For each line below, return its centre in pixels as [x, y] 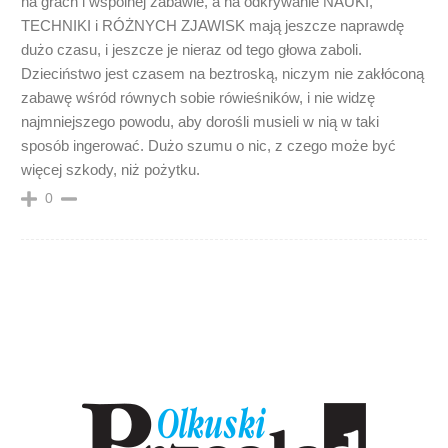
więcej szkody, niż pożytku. [110, 169]
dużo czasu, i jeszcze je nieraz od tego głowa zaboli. [191, 49]
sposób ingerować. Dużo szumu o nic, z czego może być [208, 145]
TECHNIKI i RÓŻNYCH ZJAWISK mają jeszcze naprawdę [212, 25]
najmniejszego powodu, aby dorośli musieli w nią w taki [200, 121]
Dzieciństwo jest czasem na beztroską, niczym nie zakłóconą [222, 73]
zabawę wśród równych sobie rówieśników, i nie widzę [198, 97]
